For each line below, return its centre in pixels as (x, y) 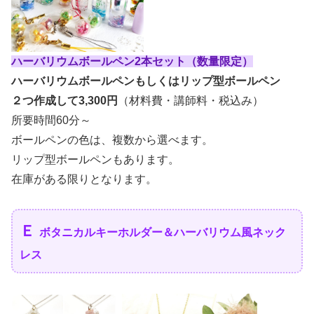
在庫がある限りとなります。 (84, 179)
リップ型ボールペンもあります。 (95, 159)
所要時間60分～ (51, 120)
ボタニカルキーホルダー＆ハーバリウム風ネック (163, 233)
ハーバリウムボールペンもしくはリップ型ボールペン (146, 81)
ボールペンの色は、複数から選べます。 (112, 139)
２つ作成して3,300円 (64, 100)
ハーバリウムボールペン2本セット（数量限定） (132, 61)
